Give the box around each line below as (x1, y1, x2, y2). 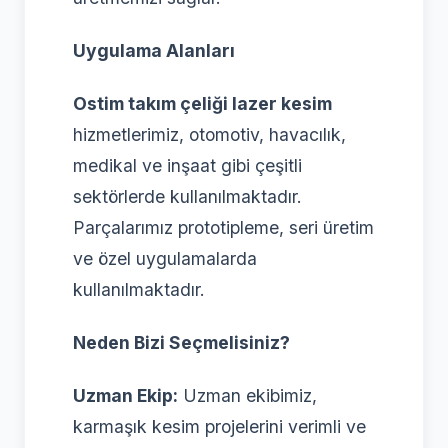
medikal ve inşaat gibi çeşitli (73, 154, 302, 176)
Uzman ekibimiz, (178, 384, 317, 406)
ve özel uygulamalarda (73, 247, 257, 269)
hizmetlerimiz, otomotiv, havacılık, (73, 123, 346, 145)
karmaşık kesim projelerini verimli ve (73, 415, 366, 437)
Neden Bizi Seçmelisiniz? (73, 331, 290, 353)
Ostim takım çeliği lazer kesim (73, 92, 332, 114)
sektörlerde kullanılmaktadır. (73, 185, 302, 207)
